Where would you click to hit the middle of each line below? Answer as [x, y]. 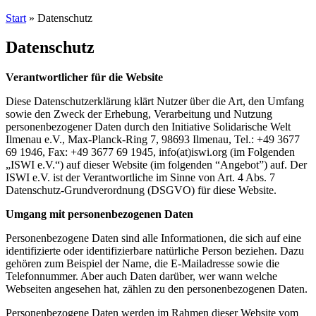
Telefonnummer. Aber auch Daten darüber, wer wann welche [141, 276]
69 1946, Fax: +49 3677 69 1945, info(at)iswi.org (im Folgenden [150, 152]
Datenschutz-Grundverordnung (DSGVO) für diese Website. [141, 190]
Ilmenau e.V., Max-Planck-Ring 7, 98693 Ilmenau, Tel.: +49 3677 [153, 140]
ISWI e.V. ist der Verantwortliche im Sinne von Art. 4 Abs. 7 [140, 178]
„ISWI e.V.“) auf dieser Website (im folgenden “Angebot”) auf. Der [156, 165]
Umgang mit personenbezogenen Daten [99, 214]
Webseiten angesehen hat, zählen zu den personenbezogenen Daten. [157, 289]
